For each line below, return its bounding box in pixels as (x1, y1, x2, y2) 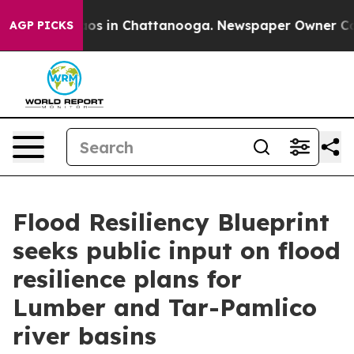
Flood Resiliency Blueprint (13, 207, 330, 237)
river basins (13, 321, 156, 351)
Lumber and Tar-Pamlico (13, 292, 317, 322)
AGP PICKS (9, 18, 73, 32)
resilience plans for (13, 264, 242, 294)
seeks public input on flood (13, 235, 341, 265)
